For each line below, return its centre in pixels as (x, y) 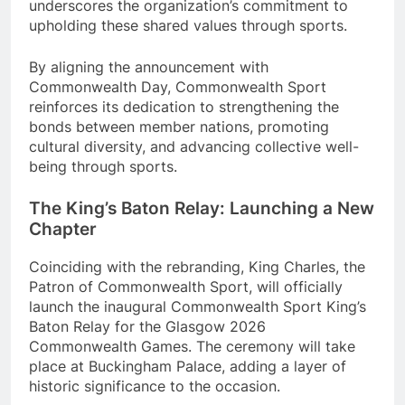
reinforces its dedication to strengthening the (184, 107)
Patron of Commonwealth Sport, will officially (186, 286)
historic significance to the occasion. (155, 386)
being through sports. (103, 166)
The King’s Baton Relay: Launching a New (202, 208)
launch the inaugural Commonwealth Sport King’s (198, 306)
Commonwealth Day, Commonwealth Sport (178, 87)
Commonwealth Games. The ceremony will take (192, 346)
